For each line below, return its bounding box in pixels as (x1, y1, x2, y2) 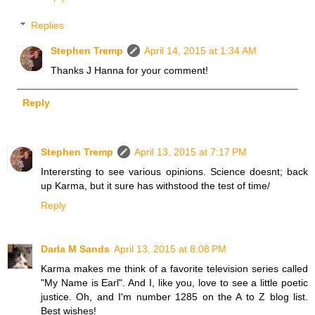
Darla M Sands (41, 243, 110, 255)
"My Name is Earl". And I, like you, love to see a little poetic (41, 276, 308, 288)
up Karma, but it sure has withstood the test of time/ (41, 179, 270, 191)
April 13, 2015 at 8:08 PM (114, 243, 226, 255)
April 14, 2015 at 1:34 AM (144, 45, 257, 57)
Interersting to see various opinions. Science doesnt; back (41, 165, 308, 177)
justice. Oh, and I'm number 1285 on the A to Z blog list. (41, 290, 308, 302)
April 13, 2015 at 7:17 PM (134, 146, 247, 157)
